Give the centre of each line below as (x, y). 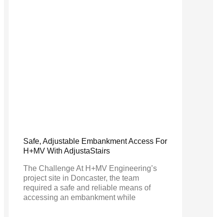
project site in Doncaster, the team (81, 178)
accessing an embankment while (79, 197)
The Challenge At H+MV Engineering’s (90, 168)
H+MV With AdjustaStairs (67, 151)
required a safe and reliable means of (87, 187)
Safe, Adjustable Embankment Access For (95, 141)
